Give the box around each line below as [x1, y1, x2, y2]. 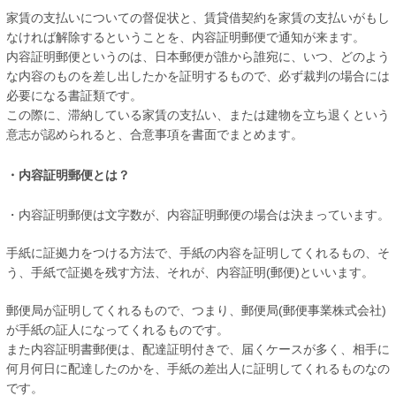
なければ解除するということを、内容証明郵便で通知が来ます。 [6, 29, 365, 44]
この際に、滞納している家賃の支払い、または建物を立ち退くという [6, 107, 390, 122]
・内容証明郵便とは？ [6, 167, 130, 182]
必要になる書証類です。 [6, 88, 142, 103]
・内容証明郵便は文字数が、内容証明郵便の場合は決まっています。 [6, 208, 390, 223]
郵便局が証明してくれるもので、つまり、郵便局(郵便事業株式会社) [6, 303, 386, 318]
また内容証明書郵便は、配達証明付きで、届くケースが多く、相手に [6, 342, 390, 357]
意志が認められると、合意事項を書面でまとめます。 [6, 126, 303, 141]
